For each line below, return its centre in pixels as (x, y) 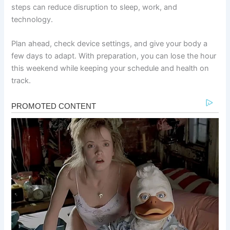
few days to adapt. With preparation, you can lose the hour (114, 56)
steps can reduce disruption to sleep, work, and (94, 7)
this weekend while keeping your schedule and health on (110, 69)
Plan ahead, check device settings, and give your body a (110, 44)
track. (21, 81)
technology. (32, 20)
